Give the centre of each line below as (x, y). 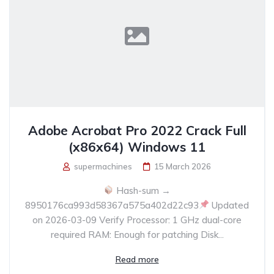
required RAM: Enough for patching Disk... (137, 234)
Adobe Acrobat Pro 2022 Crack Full (137, 130)
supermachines (102, 166)
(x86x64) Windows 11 (137, 146)
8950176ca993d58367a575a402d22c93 (112, 205)
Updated (229, 205)
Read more (137, 259)
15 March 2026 (183, 166)
